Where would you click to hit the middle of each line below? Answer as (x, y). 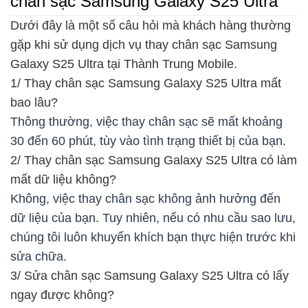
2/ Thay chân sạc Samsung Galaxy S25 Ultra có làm (154, 160)
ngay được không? (62, 295)
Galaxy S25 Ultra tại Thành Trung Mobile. (124, 64)
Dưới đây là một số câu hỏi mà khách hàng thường (151, 25)
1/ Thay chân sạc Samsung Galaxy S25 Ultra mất (146, 83)
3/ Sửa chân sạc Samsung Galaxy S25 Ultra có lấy (150, 275)
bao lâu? (34, 102)
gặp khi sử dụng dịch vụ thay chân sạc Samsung (144, 44)
